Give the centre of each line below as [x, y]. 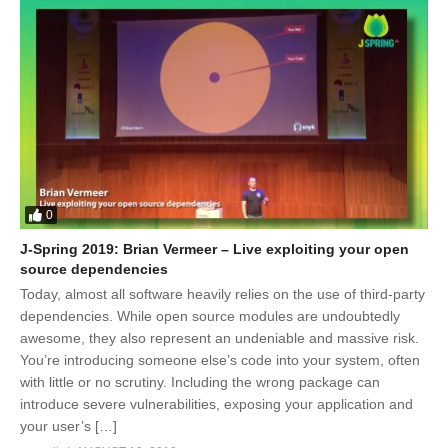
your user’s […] [68, 425]
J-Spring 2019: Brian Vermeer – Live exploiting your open [214, 248]
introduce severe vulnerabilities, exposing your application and [216, 403]
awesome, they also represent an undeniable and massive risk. [219, 337]
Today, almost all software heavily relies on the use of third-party [222, 293]
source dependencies [94, 268]
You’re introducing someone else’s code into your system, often [220, 359]
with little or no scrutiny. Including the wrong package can [200, 381]
